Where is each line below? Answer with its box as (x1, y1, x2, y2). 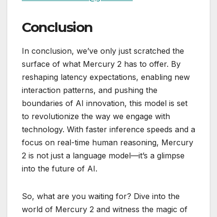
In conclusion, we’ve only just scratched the (22, 46, 184, 56)
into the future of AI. (22, 164, 97, 174)
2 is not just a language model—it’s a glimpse (22, 151, 185, 161)
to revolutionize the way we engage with (22, 111, 170, 122)
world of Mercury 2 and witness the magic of (22, 204, 187, 215)
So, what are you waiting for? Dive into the (22, 191, 180, 201)
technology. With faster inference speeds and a (22, 124, 195, 135)
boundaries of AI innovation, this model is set (22, 98, 187, 108)
